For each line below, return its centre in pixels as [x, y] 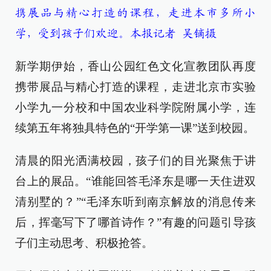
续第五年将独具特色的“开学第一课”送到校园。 [135, 128]
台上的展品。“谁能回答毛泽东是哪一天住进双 [135, 181]
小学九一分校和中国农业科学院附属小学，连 [135, 108]
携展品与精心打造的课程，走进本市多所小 [135, 13]
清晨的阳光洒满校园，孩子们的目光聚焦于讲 [135, 161]
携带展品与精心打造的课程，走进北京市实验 [135, 87]
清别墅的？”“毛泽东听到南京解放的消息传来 [135, 202]
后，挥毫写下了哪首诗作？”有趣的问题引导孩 [135, 223]
